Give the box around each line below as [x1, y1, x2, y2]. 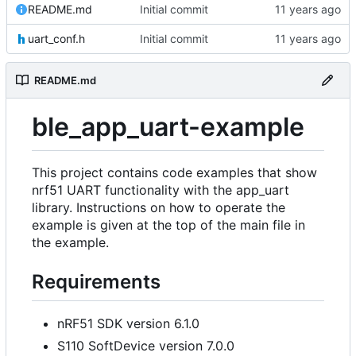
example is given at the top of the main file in [32, 217, 305, 234]
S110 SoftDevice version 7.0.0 [57, 337, 234, 354]
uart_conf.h [28, 31, 85, 45]
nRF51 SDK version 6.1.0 [57, 315, 199, 331]
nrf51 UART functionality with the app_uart [32, 182, 289, 199]
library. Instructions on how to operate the [32, 199, 285, 216]
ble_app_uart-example [32, 110, 304, 142]
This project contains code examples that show [32, 164, 317, 181]
